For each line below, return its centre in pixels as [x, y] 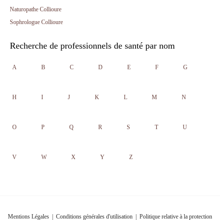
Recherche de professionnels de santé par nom [92, 46]
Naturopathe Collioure [36, 9]
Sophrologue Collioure [36, 22]
